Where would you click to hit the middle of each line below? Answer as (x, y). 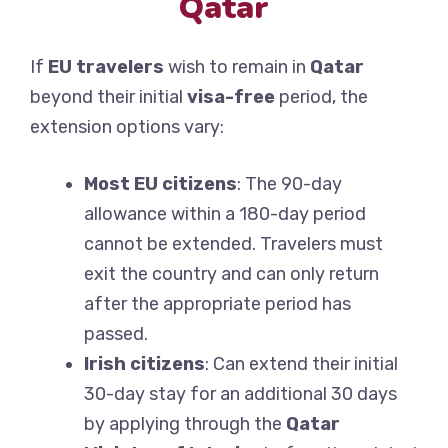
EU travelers (106, 67)
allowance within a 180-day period (225, 214)
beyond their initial (108, 97)
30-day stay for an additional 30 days (240, 394)
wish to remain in (237, 67)
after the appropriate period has (217, 304)
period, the (321, 97)
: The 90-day (289, 184)
